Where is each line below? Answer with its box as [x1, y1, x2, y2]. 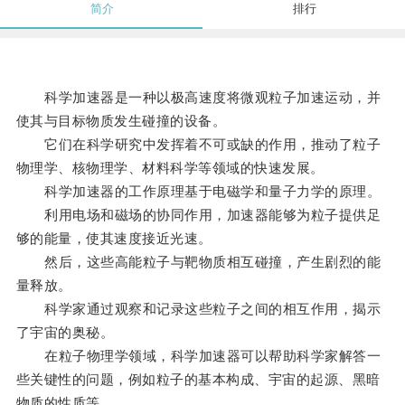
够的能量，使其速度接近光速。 [15, 231, 212, 247]
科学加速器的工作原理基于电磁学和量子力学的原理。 [15, 184, 381, 200]
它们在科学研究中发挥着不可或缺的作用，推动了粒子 [15, 137, 381, 153]
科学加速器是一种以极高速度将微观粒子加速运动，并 [15, 89, 381, 106]
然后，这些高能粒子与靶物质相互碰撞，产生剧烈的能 [15, 254, 381, 270]
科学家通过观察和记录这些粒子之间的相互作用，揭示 [15, 301, 381, 317]
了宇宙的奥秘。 [15, 325, 115, 341]
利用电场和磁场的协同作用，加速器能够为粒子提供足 [15, 207, 381, 223]
